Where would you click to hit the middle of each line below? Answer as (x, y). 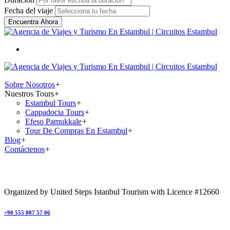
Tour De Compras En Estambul (76, 130)
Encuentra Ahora (33, 22)
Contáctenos (25, 149)
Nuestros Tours (29, 93)
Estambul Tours (51, 103)
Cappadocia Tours (55, 112)
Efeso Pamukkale (53, 121)
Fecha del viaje (28, 10)
